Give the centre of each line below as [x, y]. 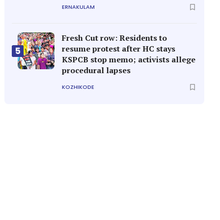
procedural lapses [96, 70]
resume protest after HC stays [119, 49]
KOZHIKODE [78, 87]
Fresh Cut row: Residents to [115, 38]
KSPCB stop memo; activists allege [129, 59]
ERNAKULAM [79, 7]
